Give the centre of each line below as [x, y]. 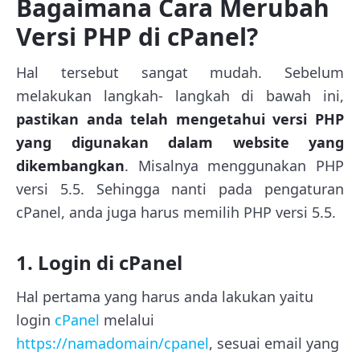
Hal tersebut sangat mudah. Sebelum [180, 72]
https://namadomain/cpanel [112, 343]
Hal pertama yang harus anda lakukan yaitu [165, 296]
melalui [127, 319]
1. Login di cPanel [99, 262]
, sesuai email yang [274, 343]
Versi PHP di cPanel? [137, 36]
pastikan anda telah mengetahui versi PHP [180, 119]
